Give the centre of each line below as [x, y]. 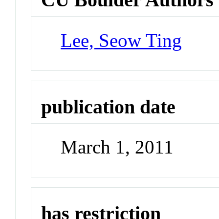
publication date [109, 107]
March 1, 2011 [117, 147]
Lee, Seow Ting [121, 40]
